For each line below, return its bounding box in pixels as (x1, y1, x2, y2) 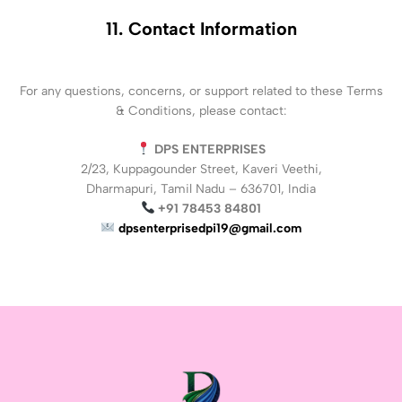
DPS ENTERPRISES (153, 141, 266, 157)
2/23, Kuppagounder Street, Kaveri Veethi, (80, 161, 322, 177)
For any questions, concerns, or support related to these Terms (19, 83, 383, 99)
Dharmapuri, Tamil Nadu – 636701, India (86, 180, 316, 197)
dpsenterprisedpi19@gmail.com (118, 220, 301, 236)
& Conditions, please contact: (116, 102, 286, 118)
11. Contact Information (105, 17, 297, 39)
